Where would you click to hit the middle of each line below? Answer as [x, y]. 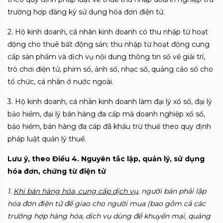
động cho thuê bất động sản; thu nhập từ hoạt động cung [109, 44]
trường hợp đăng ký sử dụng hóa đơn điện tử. [86, 12]
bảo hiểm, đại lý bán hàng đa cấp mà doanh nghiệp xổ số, [106, 114]
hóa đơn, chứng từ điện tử [57, 171]
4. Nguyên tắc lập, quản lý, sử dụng [137, 159]
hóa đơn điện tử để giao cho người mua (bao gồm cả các [107, 204]
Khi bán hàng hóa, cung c [58, 191]
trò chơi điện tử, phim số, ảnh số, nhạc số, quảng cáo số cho [110, 69]
